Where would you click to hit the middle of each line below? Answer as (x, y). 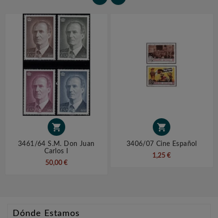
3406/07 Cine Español (162, 144)
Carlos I (56, 152)
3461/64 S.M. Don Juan (56, 144)
